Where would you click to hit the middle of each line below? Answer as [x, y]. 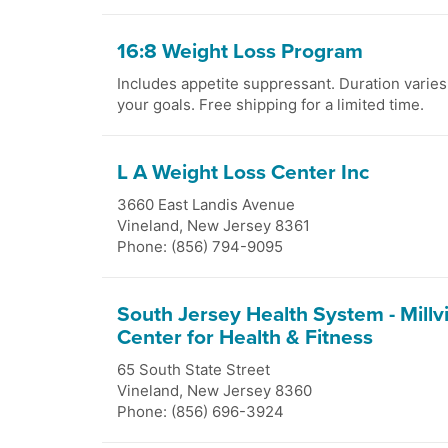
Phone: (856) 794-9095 [200, 246]
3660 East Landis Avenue [206, 204]
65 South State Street [193, 369]
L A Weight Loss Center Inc [243, 172]
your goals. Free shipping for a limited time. [270, 104]
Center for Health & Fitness [245, 337]
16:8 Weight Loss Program [240, 51]
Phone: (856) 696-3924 [200, 411]
